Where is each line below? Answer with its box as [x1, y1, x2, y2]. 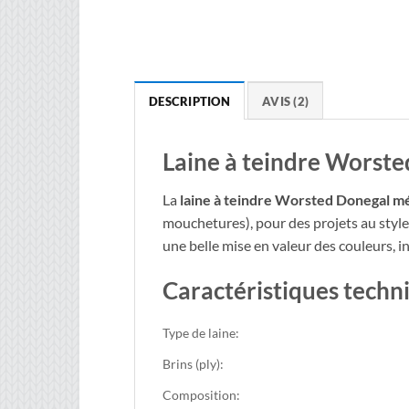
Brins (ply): [163, 356, 224, 372]
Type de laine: [163, 325, 239, 341]
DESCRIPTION [149, 93, 230, 109]
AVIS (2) [262, 93, 309, 109]
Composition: [163, 387, 240, 404]
